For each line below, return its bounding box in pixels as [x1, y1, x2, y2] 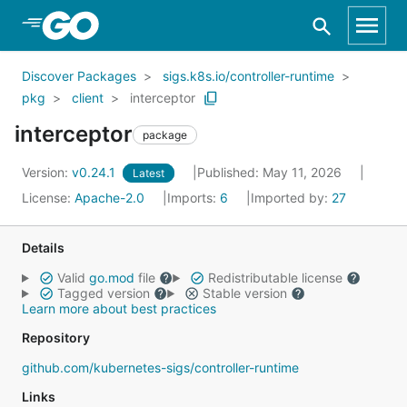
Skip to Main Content [36, 15, 184, 34]
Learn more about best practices [22, 301, 216, 316]
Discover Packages [22, 68, 136, 84]
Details [22, 240, 65, 255]
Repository [22, 330, 90, 345]
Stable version [198, 285, 291, 301]
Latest [133, 166, 164, 180]
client [72, 90, 104, 105]
